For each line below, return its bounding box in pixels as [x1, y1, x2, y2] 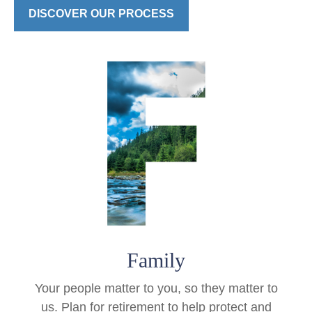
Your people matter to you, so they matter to [34, 281, 278, 296]
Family [127, 249, 185, 272]
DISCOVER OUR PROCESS [29, 8, 174, 19]
